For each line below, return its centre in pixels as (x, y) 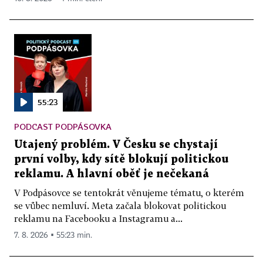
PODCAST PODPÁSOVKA (63, 126)
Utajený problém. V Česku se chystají (116, 144)
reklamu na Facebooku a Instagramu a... (98, 218)
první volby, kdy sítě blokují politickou (121, 159)
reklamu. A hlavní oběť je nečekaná (112, 174)
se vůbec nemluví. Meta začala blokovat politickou (120, 205)
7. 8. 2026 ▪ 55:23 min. (53, 235)
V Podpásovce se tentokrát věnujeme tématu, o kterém (129, 192)
